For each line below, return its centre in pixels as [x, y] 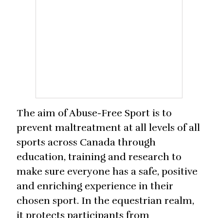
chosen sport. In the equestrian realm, [105, 201]
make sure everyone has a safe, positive [107, 172]
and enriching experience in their [95, 186]
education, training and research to [99, 157]
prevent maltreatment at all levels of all [108, 128]
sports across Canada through [86, 143]
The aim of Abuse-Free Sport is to [94, 113]
